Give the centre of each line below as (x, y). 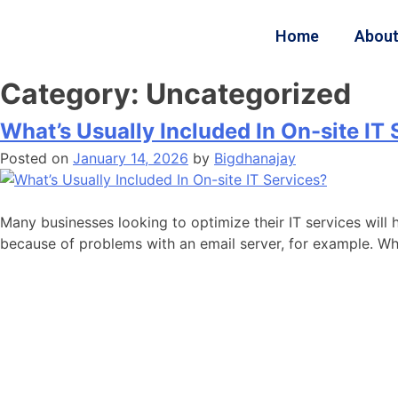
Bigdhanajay (255, 158)
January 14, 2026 (131, 158)
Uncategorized (248, 94)
